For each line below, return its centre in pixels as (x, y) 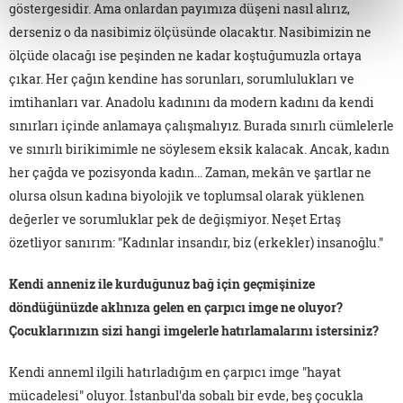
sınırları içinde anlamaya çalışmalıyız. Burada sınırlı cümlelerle (201, 125)
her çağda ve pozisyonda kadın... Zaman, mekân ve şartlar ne (190, 172)
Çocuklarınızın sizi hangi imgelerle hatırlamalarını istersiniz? (194, 330)
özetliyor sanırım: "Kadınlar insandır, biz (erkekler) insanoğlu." (196, 242)
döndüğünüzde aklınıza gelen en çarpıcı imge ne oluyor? (176, 307)
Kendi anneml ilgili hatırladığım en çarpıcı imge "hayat (175, 372)
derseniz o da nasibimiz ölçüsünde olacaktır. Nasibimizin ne (190, 31)
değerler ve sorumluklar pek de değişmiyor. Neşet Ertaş (175, 219)
